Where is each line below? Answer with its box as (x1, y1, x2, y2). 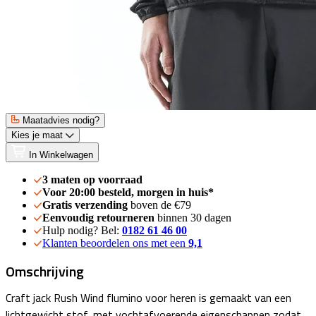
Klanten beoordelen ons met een (42, 237, 188, 250)
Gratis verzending (42, 199, 130, 212)
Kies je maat (11, 130, 63, 141)
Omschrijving (6, 260, 84, 283)
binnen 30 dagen (157, 212, 231, 224)
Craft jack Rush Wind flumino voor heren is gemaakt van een (6, 289, 291, 307)
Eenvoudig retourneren (42, 212, 157, 224)
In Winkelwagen (29, 150, 93, 161)
